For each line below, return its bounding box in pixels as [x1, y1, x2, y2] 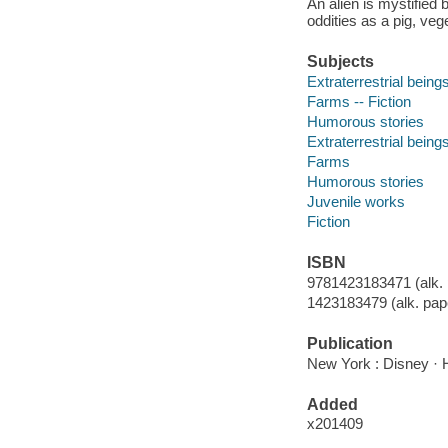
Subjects [306, 53, 374, 71]
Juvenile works [306, 192, 405, 210]
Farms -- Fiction [306, 92, 411, 110]
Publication [306, 335, 393, 353]
